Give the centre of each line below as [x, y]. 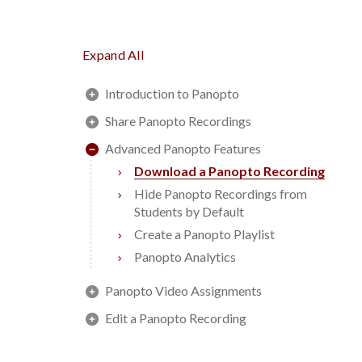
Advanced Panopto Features [183, 148]
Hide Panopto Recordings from [221, 194]
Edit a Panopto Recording [176, 318]
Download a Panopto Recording [229, 171]
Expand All [113, 55]
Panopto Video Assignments [183, 290]
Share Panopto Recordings [178, 121]
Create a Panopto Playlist [204, 234]
